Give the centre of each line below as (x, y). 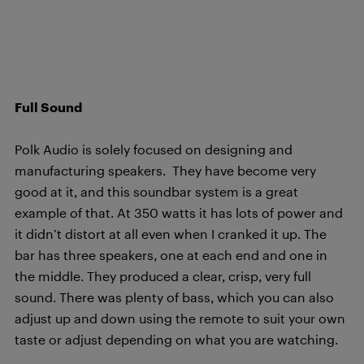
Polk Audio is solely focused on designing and (154, 149)
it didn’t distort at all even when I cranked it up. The (171, 234)
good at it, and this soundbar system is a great (156, 191)
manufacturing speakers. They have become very (165, 170)
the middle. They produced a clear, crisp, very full (163, 276)
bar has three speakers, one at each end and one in (171, 255)
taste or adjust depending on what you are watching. (176, 339)
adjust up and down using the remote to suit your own (180, 318)
